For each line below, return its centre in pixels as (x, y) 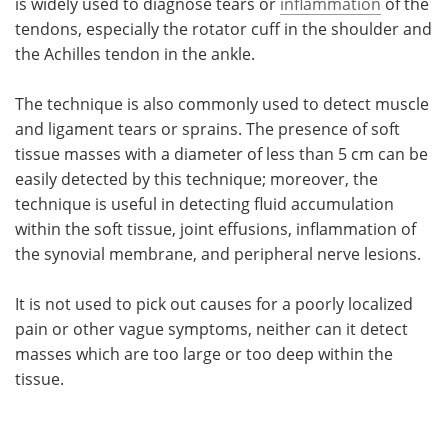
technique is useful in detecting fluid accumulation (204, 204)
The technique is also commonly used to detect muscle (222, 104)
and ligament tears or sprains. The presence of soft (207, 129)
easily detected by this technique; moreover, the (196, 179)
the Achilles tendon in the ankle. (135, 54)
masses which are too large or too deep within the (204, 354)
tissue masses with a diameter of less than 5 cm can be (221, 154)
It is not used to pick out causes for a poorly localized (214, 304)
